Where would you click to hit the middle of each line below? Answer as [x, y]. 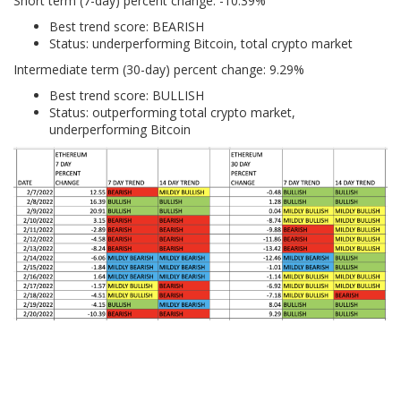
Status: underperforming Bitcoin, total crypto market [201, 43]
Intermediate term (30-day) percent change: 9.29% [159, 69]
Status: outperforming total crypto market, [172, 112]
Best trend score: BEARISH [127, 26]
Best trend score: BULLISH [127, 95]
